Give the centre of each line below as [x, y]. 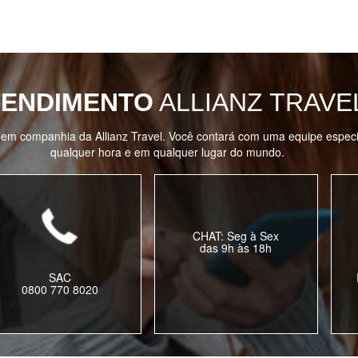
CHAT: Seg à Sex [236, 236]
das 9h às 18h [236, 248]
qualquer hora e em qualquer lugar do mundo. [167, 152]
